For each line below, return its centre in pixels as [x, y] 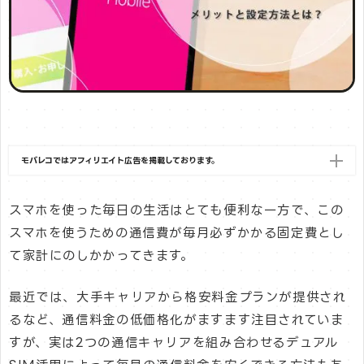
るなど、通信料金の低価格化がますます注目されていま [177, 320]
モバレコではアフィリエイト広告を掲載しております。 [121, 160]
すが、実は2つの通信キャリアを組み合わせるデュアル [174, 343]
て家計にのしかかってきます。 [102, 255]
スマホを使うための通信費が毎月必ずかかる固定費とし [177, 232]
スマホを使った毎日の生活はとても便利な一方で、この [177, 210]
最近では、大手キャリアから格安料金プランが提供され [178, 297]
